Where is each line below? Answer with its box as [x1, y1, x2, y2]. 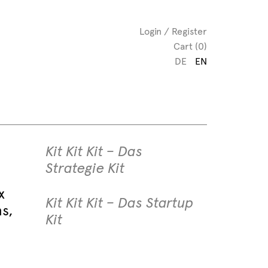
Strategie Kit [45, 159, 124, 177]
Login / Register [139, 26, 207, 37]
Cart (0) [173, 41, 207, 52]
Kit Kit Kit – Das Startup [45, 194, 194, 212]
